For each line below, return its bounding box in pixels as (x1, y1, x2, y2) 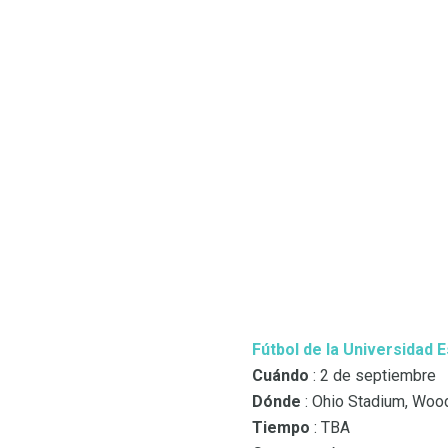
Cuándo (252, 366, 309, 386)
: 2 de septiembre (309, 366, 436, 386)
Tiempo (252, 418, 310, 438)
